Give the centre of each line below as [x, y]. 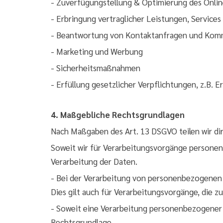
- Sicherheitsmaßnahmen [96, 68]
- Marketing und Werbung [97, 51]
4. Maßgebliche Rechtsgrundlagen [118, 114]
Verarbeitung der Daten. [94, 161]
